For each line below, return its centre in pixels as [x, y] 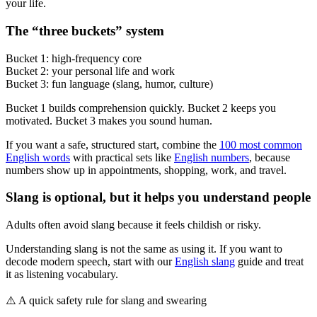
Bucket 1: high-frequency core [74, 58]
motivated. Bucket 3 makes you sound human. [109, 120]
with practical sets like [122, 157]
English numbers [212, 157]
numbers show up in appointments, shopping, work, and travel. [146, 170]
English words [38, 157]
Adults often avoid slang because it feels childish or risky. [133, 225]
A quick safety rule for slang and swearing [113, 301]
